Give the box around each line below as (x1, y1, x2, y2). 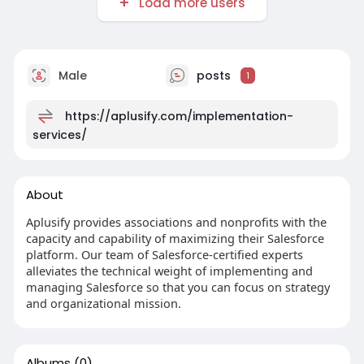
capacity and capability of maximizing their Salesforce (25, 229, 324, 246)
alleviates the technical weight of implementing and (25, 262, 313, 279)
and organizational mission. (25, 294, 181, 311)
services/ (32, 126, 87, 143)
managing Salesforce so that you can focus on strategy (25, 278, 330, 295)
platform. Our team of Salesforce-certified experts (25, 245, 303, 262)
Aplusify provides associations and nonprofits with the (25, 213, 327, 230)
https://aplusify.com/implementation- (64, 107, 293, 124)
